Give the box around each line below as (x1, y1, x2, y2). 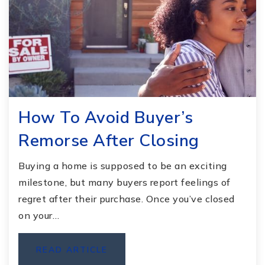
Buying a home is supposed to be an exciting (18, 159, 227, 172)
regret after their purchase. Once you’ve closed (18, 192, 235, 205)
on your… (18, 209, 59, 221)
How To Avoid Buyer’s (18, 106, 193, 129)
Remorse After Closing (18, 129, 199, 152)
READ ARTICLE (36, 244, 108, 256)
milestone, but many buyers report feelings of (18, 176, 231, 188)
